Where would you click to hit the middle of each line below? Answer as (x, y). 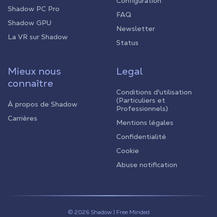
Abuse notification (147, 165)
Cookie (128, 151)
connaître (31, 83)
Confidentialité (141, 137)
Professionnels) (142, 108)
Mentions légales (145, 123)
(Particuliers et (141, 100)
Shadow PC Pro (34, 9)
